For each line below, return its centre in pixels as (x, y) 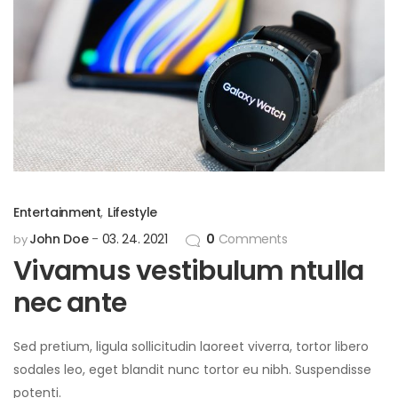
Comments (251, 239)
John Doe (59, 239)
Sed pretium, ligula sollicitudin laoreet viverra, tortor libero (191, 347)
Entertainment (57, 213)
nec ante (70, 303)
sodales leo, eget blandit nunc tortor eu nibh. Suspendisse (192, 370)
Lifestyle (132, 213)
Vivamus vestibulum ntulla (189, 271)
